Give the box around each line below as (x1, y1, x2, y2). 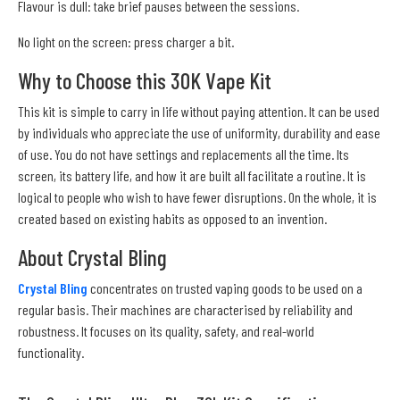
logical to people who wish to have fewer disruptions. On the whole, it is (18, 188, 377, 206)
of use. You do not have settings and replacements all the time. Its (18, 146, 349, 163)
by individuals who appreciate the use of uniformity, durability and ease (18, 124, 380, 142)
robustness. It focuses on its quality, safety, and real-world (18, 322, 314, 340)
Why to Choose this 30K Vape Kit (18, 67, 271, 95)
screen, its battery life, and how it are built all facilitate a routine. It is (18, 167, 366, 185)
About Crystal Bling (18, 244, 167, 271)
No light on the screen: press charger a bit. (18, 33, 234, 51)
